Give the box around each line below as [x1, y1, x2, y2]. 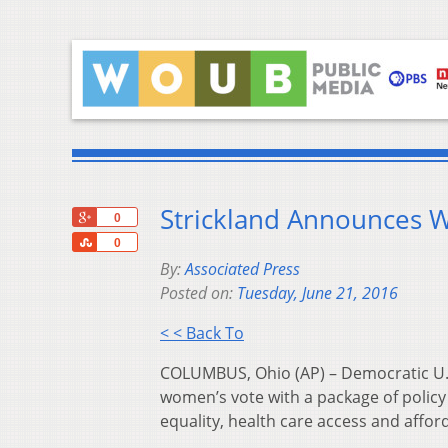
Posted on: [160, 282, 237, 305]
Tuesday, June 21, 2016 [237, 282, 398, 305]
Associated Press [185, 258, 300, 281]
